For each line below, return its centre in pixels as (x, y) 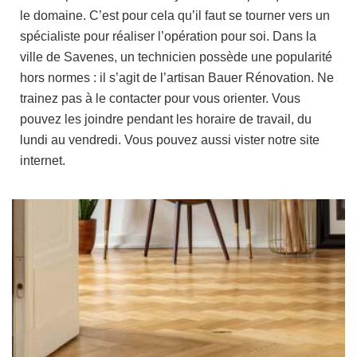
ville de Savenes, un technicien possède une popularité (176, 57)
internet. (43, 161)
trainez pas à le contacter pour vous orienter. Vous (160, 98)
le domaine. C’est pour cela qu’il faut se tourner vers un (175, 16)
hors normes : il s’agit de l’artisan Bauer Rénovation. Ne (177, 78)
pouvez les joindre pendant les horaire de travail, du (166, 119)
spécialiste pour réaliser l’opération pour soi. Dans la (168, 36)
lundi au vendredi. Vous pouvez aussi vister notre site (170, 140)
